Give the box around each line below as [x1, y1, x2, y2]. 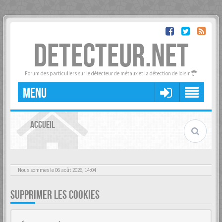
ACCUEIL [30, 119, 55, 131]
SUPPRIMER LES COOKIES [10, 188, 100, 202]
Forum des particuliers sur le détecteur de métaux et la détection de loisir [25, 70, 191, 77]
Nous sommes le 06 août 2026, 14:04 [18, 166, 96, 173]
